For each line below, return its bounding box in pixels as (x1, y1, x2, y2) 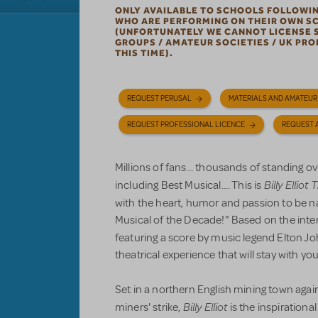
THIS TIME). (115, 48, 173, 59)
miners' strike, (115, 300, 183, 314)
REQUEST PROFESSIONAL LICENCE (127, 119, 245, 129)
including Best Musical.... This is (115, 177, 264, 192)
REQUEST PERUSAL (127, 93, 192, 103)
